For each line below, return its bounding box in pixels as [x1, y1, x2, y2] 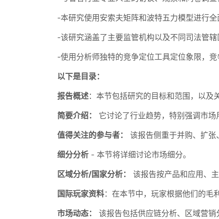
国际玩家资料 [57, 189, 104, 198]
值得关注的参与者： [57, 130, 128, 140]
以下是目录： [57, 71, 104, 81]
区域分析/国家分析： [57, 169, 131, 179]
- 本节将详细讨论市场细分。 [88, 150, 191, 159]
